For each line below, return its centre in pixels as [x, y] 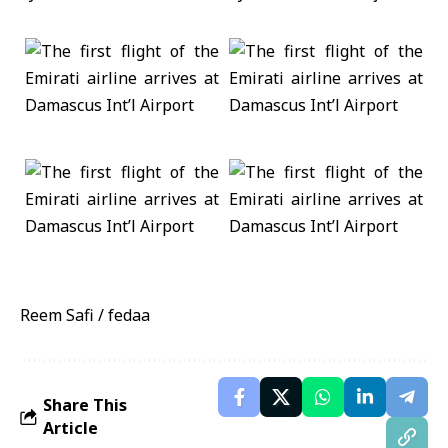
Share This [85, 405]
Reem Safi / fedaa [85, 315]
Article [70, 428]
